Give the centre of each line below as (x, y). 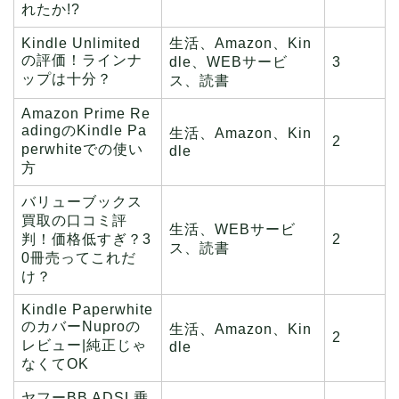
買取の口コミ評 (74, 221)
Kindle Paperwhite (87, 310)
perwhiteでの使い (82, 150)
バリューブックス (82, 202)
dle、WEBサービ (228, 62)
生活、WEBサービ (232, 230)
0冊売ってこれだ (79, 258)
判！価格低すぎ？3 (86, 240)
